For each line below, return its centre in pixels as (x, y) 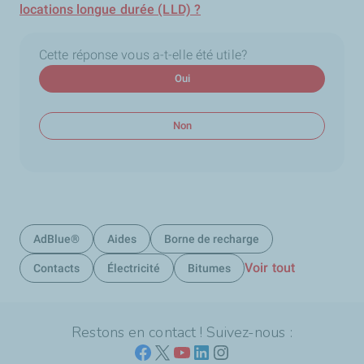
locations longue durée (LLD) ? (110, 9)
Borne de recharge (212, 239)
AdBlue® (56, 239)
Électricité (134, 268)
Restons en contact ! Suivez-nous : (182, 332)
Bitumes (209, 268)
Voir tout (270, 268)
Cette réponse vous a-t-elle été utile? (143, 55)
